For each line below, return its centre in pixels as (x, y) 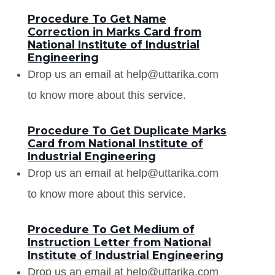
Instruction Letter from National (119, 242)
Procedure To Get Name (97, 18)
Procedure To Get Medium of (111, 229)
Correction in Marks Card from (114, 31)
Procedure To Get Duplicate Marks (127, 130)
